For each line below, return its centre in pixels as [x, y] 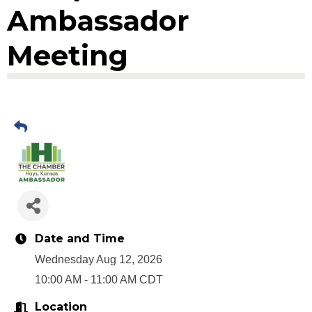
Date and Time [80, 238]
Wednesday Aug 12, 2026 [99, 259]
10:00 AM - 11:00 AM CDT [99, 279]
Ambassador [98, 20]
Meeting [68, 55]
